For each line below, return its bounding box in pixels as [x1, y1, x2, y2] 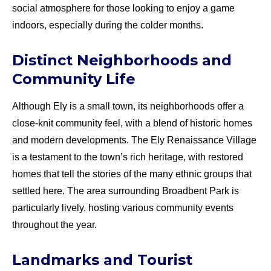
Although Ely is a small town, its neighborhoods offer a [12, 101, 244, 112]
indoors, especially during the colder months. [12, 19, 203, 30]
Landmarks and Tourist [12, 251, 192, 269]
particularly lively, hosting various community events [12, 203, 233, 214]
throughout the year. [12, 220, 97, 230]
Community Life [12, 70, 135, 88]
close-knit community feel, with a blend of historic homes [12, 118, 252, 129]
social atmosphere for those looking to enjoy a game [12, 2, 235, 13]
